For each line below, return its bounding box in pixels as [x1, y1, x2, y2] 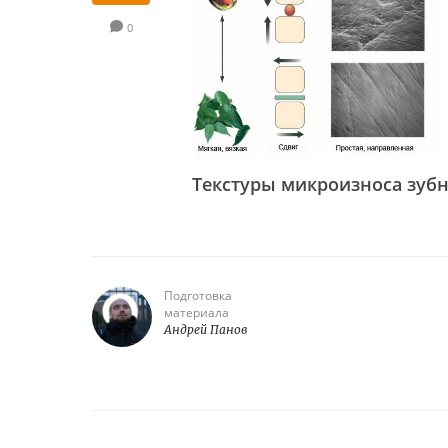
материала [164, 304, 229, 321]
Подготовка [164, 287, 232, 304]
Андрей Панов [164, 322, 247, 337]
